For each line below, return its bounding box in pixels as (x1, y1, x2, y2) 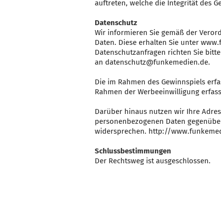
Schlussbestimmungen (95, 147, 171, 155)
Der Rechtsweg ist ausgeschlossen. (95, 156, 211, 165)
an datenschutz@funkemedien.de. (95, 58, 210, 67)
